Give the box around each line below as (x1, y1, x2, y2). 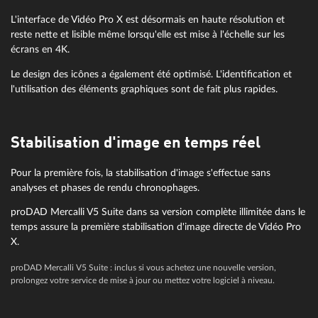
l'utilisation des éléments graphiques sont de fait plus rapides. (11, 83, 278, 94)
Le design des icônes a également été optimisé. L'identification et (11, 68, 292, 79)
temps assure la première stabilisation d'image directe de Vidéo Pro (11, 221, 301, 233)
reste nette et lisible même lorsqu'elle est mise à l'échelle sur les (11, 29, 285, 40)
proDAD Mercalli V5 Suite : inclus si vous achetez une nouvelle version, (11, 264, 276, 273)
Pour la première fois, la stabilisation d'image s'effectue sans (11, 167, 270, 178)
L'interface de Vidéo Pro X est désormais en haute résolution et (11, 14, 285, 26)
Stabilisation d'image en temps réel (11, 135, 261, 151)
